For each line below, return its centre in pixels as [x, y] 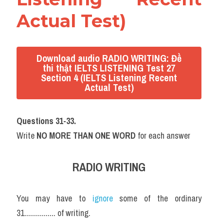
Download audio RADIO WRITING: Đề [109, 58]
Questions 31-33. [46, 121]
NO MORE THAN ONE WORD [86, 136]
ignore [106, 198]
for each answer [163, 136]
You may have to [54, 198]
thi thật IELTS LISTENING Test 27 [109, 68]
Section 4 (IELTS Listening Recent [109, 78]
